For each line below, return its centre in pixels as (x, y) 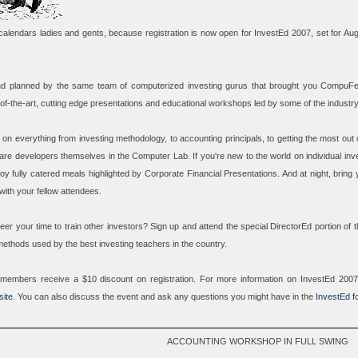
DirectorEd (291, 227)
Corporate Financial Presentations (211, 174)
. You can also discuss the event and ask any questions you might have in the (164, 297)
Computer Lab (160, 156)
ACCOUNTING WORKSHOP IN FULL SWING (258, 341)
